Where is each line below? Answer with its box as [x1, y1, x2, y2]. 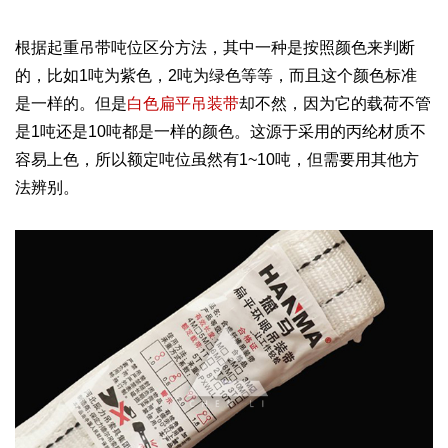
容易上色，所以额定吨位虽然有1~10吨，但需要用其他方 [15, 151, 420, 169]
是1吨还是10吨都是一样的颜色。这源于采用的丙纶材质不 [15, 123, 427, 141]
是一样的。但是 [15, 95, 128, 113]
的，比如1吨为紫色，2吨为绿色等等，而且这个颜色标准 [15, 67, 418, 85]
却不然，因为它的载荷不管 [239, 95, 432, 113]
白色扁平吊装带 [127, 95, 240, 113]
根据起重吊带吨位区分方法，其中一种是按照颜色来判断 [15, 39, 416, 57]
